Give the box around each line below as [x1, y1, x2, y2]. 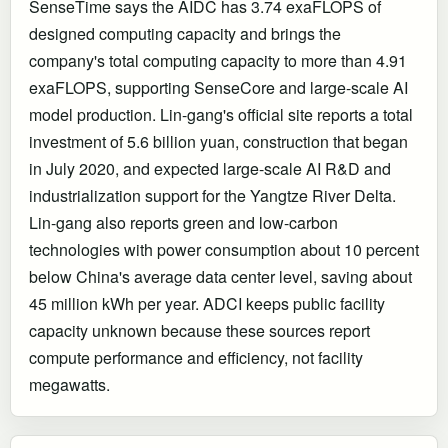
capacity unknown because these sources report [29, 318, 370, 342]
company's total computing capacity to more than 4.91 [29, 48, 407, 72]
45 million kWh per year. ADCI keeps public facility [29, 291, 385, 315]
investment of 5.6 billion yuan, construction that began [29, 129, 408, 153]
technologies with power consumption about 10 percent [29, 237, 419, 261]
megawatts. [29, 372, 110, 396]
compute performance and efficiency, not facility [29, 345, 363, 369]
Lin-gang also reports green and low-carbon [29, 210, 338, 234]
